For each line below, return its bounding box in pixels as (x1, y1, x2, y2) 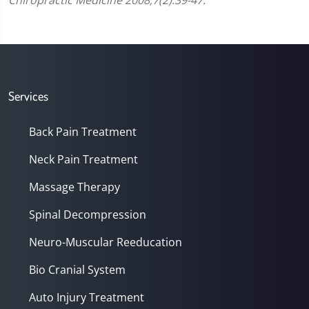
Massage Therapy (29, 179, 120, 195)
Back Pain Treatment (29, 124, 137, 139)
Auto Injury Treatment (29, 290, 144, 305)
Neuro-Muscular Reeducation (29, 235, 182, 250)
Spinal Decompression (29, 207, 146, 222)
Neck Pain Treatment (29, 152, 138, 167)
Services (8, 88, 48, 103)
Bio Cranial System (29, 262, 126, 277)
